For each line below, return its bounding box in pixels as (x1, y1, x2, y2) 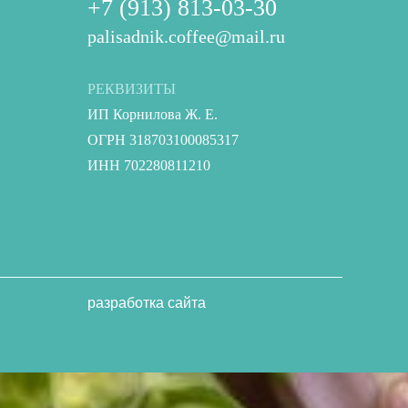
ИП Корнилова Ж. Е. (87, 107, 218, 123)
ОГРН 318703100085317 (87, 132, 239, 148)
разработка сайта (87, 295, 206, 311)
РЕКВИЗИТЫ (87, 81, 176, 97)
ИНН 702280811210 (87, 158, 210, 174)
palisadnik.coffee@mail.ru (87, 26, 285, 47)
